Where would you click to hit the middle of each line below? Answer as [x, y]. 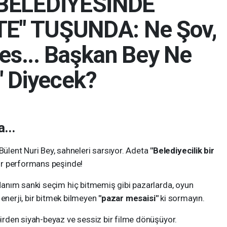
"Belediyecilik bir [182, 150]
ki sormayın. [181, 198]
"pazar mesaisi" [127, 198]
